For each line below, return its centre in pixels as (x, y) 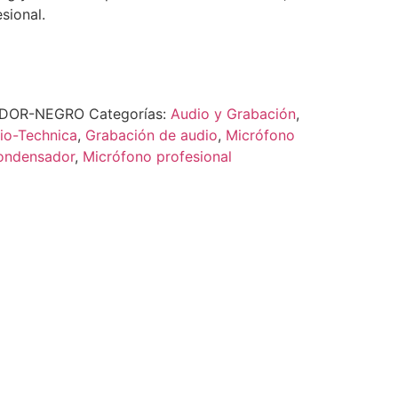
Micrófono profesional (157, 157)
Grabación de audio (151, 135)
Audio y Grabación (233, 114)
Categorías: (129, 114)
